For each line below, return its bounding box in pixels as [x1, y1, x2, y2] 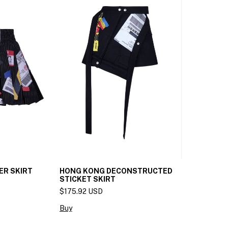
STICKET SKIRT [59, 175, 116, 183]
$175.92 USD [59, 187, 103, 195]
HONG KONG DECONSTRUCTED [59, 166, 173, 175]
